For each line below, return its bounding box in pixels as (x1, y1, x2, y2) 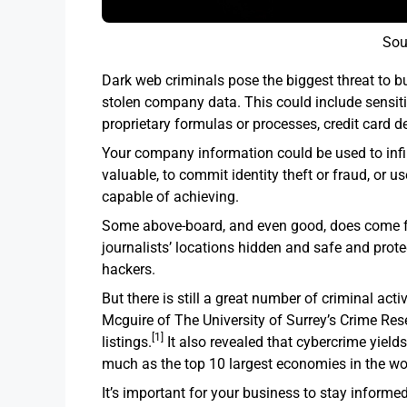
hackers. (102, 260, 163, 278)
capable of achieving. (102, 187, 239, 205)
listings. (102, 333, 152, 351)
